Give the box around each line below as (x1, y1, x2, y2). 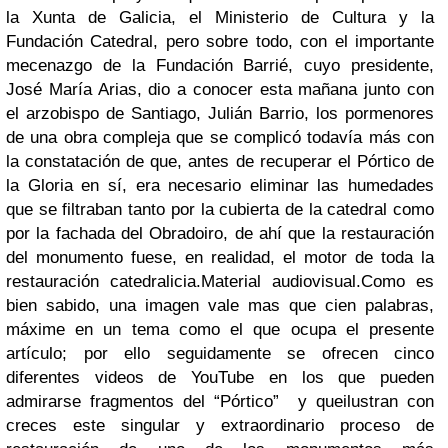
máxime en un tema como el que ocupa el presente (6, 320, 434, 339)
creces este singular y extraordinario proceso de (6, 416, 434, 435)
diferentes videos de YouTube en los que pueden (6, 368, 434, 387)
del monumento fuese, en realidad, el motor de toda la (6, 248, 434, 267)
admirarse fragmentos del (6, 392, 215, 411)
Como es (361, 272, 434, 291)
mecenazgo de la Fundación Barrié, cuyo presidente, (6, 56, 434, 75)
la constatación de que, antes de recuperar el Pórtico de (6, 152, 434, 171)
